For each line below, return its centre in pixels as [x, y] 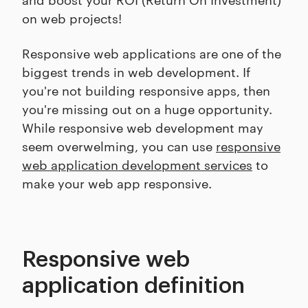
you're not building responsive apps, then [146, 90]
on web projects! [72, 18]
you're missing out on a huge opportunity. [147, 109]
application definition [133, 286]
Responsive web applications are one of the [152, 53]
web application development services [137, 164]
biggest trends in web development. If [136, 71]
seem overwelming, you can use [119, 146]
